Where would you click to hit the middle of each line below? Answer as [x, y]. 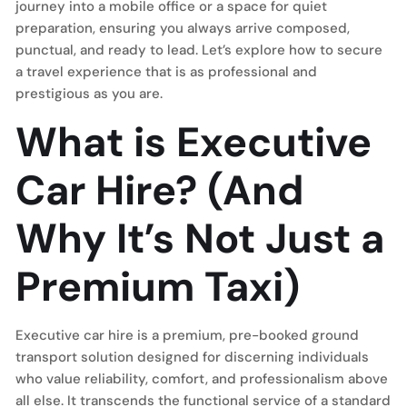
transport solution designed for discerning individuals [192, 357]
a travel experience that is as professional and [166, 72]
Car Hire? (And [159, 190]
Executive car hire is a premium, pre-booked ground [187, 335]
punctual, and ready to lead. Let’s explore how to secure [199, 50]
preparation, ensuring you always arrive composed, [183, 28]
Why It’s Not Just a [200, 238]
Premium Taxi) [158, 287]
